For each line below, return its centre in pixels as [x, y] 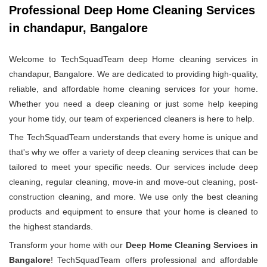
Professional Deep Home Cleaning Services [132, 10]
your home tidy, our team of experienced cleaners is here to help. [132, 119]
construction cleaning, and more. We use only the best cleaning [133, 197]
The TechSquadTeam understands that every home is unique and [133, 137]
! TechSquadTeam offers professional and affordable [154, 260]
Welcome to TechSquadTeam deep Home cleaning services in [133, 59]
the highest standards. [51, 227]
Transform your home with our [67, 245]
